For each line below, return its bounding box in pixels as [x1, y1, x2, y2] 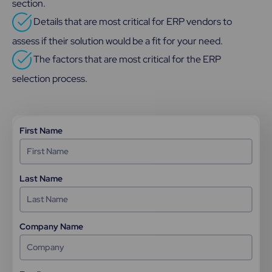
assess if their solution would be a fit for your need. [12, 34, 223, 47]
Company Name [19, 220, 83, 232]
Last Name [19, 172, 63, 184]
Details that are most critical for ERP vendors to [33, 15, 232, 28]
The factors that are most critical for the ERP [33, 52, 221, 66]
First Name [19, 124, 63, 136]
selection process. [12, 72, 87, 85]
